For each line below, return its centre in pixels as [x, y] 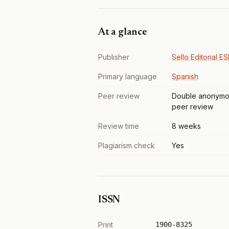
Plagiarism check [127, 145]
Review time [119, 126]
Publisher [114, 57]
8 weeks [186, 126]
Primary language [128, 76]
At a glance [122, 32]
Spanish [185, 76]
